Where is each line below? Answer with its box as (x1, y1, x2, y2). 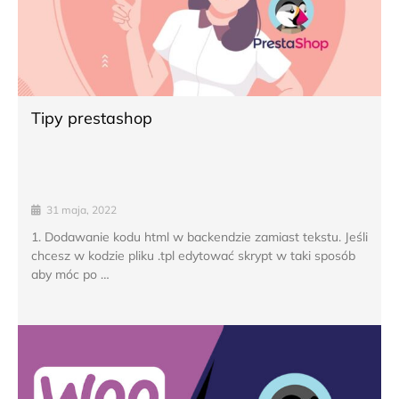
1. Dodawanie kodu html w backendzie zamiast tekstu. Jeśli (31, 228, 368, 245)
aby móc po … (31, 265, 110, 282)
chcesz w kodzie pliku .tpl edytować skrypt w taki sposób (31, 247, 355, 264)
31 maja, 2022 (46, 202, 117, 216)
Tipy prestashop (31, 107, 152, 128)
